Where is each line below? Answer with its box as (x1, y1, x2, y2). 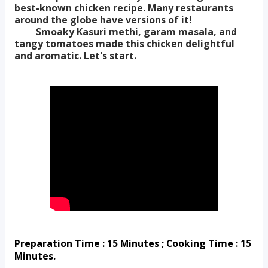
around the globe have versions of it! (14, 13, 192, 26)
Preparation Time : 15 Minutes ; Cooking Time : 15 (14, 237, 251, 250)
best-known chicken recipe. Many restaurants (14, 1, 233, 14)
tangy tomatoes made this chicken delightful (14, 37, 234, 50)
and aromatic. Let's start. (14, 49, 136, 62)
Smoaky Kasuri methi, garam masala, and (14, 25, 237, 38)
